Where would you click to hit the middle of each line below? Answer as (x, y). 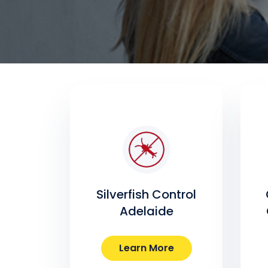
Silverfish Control (146, 195)
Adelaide (146, 211)
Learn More (146, 248)
